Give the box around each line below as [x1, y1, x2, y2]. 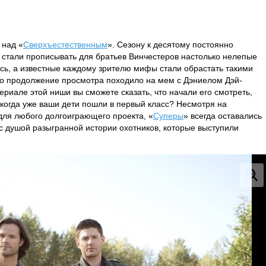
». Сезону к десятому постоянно [107, 40, 233, 49]
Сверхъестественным [23, 40, 107, 49]
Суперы [153, 111, 183, 121]
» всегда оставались [183, 111, 262, 121]
